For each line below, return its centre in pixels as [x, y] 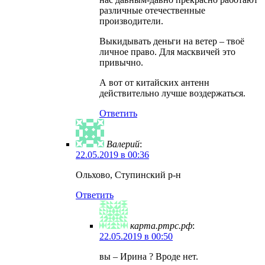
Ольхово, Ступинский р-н [128, 175]
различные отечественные [152, 11]
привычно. [121, 63]
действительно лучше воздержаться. [172, 93]
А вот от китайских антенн [154, 83]
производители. [131, 21]
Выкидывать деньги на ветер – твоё [172, 41]
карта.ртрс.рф [161, 226]
